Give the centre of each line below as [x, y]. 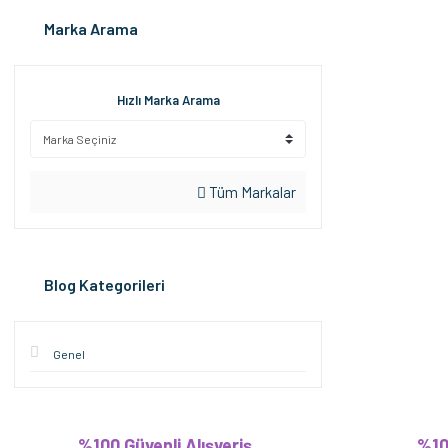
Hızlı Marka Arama [168, 100]
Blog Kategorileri [104, 284]
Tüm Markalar [251, 192]
